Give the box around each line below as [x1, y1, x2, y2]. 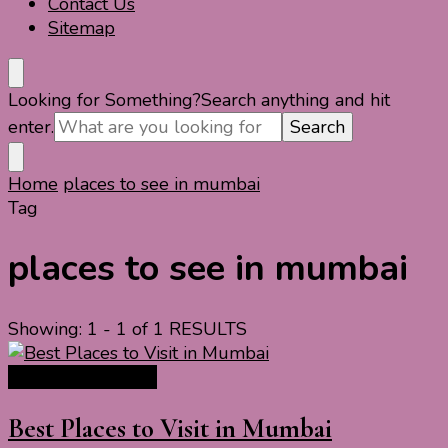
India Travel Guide [8, 365, 157, 390]
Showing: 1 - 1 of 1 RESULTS [8, 317, 247, 342]
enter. [8, 115, 54, 139]
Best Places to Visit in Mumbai [8, 411, 332, 445]
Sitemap [48, 16, 115, 40]
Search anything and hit [201, 88, 390, 112]
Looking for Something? [8, 88, 201, 112]
